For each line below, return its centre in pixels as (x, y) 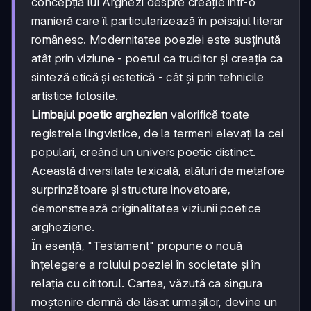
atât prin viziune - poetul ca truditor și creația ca (157, 58)
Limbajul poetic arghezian (100, 114)
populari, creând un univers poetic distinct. (144, 152)
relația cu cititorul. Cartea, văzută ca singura (147, 283)
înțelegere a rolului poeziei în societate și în (146, 264)
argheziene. (63, 227)
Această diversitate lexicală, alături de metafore (158, 170)
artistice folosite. (75, 95)
